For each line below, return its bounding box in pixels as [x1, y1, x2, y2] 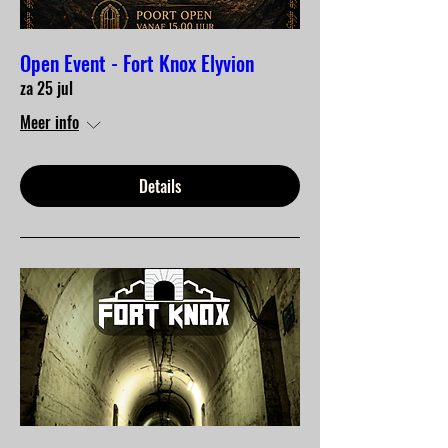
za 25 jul [20, 76, 73, 101]
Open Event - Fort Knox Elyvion [20, 48, 254, 79]
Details [139, 174, 181, 199]
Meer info [20, 110, 79, 135]
